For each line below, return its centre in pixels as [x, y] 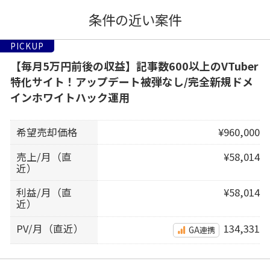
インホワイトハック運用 [70, 97]
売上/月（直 [44, 156]
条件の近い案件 [135, 19]
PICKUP [27, 46]
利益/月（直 [44, 193]
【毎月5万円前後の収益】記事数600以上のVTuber [134, 66]
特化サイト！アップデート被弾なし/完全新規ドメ [131, 82]
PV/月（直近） [50, 228]
